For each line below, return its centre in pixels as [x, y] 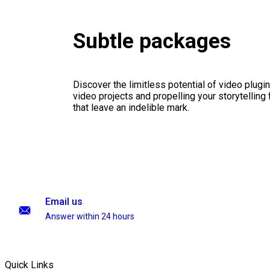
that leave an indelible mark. [131, 108]
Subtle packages [152, 42]
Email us [64, 202]
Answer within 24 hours [90, 216]
